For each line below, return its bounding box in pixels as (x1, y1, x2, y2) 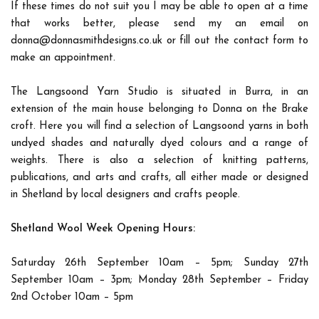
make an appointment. (11, 53, 115, 64)
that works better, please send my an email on (11, 19, 308, 30)
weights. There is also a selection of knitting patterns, (11, 155, 308, 167)
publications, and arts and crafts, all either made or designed (11, 172, 308, 184)
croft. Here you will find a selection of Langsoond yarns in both (11, 121, 308, 132)
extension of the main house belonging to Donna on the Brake (11, 104, 308, 115)
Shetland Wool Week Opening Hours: (11, 224, 195, 235)
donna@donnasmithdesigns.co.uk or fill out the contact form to (11, 36, 308, 47)
